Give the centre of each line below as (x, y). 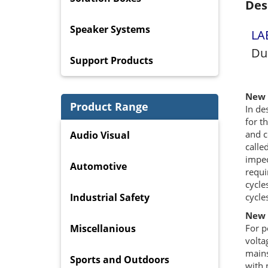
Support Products (112, 61)
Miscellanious (103, 228)
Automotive (98, 166)
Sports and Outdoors (120, 259)
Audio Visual (100, 135)
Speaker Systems (110, 30)
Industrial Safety (110, 197)
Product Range (109, 106)
